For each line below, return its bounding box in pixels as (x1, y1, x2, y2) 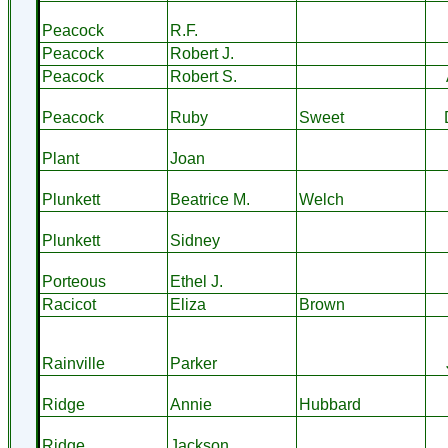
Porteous (41, 273, 106, 290)
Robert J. (169, 45, 234, 62)
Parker (169, 355, 217, 372)
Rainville (41, 355, 105, 372)
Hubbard (298, 396, 361, 413)
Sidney (169, 232, 220, 249)
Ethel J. (169, 273, 223, 290)
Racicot (41, 296, 96, 313)
